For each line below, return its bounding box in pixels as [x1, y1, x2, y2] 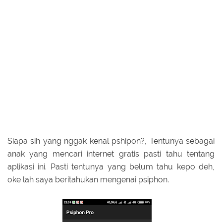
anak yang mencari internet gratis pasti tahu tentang [7, 149, 215, 159]
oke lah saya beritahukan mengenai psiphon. [7, 174, 171, 184]
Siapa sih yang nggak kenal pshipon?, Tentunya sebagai [7, 136, 215, 146]
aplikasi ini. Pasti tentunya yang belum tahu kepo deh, [7, 162, 215, 171]
